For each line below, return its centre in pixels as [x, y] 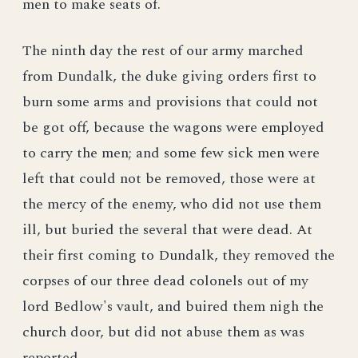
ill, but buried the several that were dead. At [167, 230]
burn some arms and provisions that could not [170, 102]
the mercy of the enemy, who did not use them [172, 204]
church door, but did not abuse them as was [163, 332]
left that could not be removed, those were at [169, 179]
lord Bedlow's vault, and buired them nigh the [173, 306]
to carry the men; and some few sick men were [171, 153]
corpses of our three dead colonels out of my [165, 281]
